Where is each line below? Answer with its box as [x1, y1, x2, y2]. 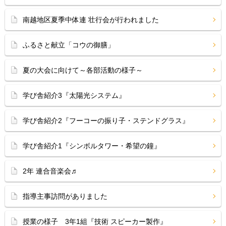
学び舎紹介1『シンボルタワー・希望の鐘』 [23, 142, 161, 150]
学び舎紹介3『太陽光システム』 [23, 91, 126, 99]
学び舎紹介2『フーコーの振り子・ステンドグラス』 [23, 117, 189, 125]
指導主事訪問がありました [23, 192, 107, 200]
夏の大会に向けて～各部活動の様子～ [23, 66, 143, 74]
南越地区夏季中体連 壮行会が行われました [23, 16, 159, 24]
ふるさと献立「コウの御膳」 [23, 41, 115, 49]
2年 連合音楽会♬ [23, 167, 78, 175]
